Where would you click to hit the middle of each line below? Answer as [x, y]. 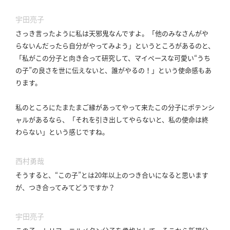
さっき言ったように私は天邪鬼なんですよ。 [82, 33]
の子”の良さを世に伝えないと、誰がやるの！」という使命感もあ [113, 70]
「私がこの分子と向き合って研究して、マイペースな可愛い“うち [113, 58]
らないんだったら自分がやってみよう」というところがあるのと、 [115, 46]
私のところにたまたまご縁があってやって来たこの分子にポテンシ [115, 107]
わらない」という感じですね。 [62, 132]
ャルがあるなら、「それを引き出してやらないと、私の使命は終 [112, 120]
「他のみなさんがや [178, 33]
